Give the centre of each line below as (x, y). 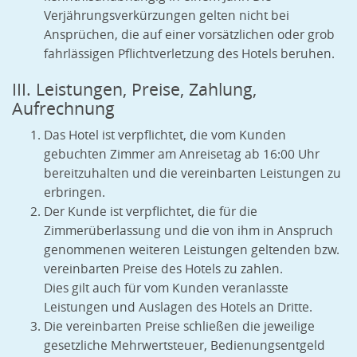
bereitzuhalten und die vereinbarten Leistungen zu (192, 174)
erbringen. (75, 193)
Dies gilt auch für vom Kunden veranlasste (166, 288)
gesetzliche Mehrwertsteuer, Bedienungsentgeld (184, 346)
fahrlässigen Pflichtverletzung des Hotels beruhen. (189, 54)
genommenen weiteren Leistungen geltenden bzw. (192, 250)
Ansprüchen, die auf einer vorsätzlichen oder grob (189, 35)
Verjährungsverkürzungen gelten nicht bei (167, 16)
